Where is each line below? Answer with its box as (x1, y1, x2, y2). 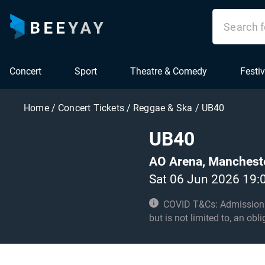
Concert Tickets (58, 102, 124, 114)
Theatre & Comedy (130, 65, 207, 77)
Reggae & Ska (133, 102, 195, 114)
